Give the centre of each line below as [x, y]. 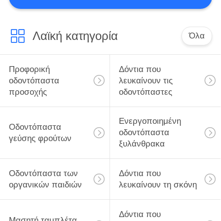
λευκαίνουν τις [146, 80]
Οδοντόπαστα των [43, 174]
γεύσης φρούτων [40, 138]
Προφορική [29, 69]
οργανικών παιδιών [45, 185]
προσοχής [28, 92]
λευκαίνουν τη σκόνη [158, 185]
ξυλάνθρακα [142, 144]
